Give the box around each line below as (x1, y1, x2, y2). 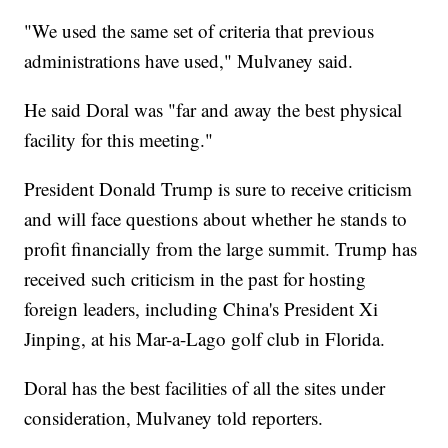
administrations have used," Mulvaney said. (24, 48, 354, 74)
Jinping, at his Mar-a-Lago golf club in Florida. (24, 326, 386, 352)
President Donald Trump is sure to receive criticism (24, 176, 413, 202)
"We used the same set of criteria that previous (24, 18, 375, 44)
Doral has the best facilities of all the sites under (24, 375, 386, 401)
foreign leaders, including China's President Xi (24, 296, 379, 322)
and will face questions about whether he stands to (24, 206, 408, 232)
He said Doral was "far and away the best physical (24, 97, 403, 123)
